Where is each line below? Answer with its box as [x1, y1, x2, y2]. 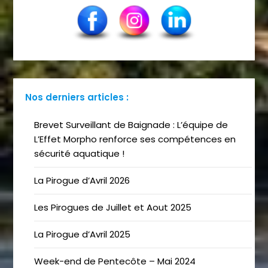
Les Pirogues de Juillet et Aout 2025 [34, 201, 192, 214]
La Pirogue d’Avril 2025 [34, 228, 131, 241]
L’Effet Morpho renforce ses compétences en [34, 133, 236, 146]
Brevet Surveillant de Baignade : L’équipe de [34, 118, 229, 132]
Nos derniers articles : [25, 90, 129, 103]
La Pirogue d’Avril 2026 [34, 174, 130, 187]
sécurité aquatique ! [34, 147, 125, 160]
